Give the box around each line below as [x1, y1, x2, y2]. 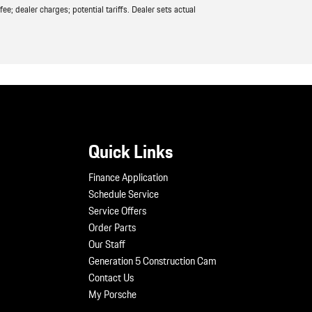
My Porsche [88, 286, 136, 303]
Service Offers [88, 203, 146, 219]
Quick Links [88, 137, 173, 166]
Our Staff [88, 236, 125, 253]
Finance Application [88, 169, 168, 186]
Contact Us [88, 270, 134, 286]
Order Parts [88, 219, 136, 236]
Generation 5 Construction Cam [88, 253, 217, 270]
